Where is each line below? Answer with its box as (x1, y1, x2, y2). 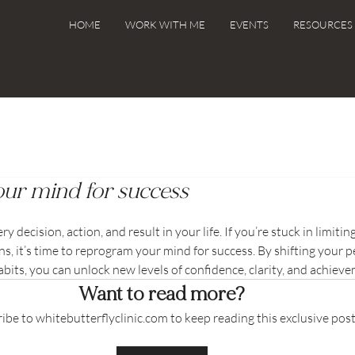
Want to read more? (78, 282, 245, 306)
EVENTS (229, 18, 269, 31)
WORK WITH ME (124, 18, 205, 31)
